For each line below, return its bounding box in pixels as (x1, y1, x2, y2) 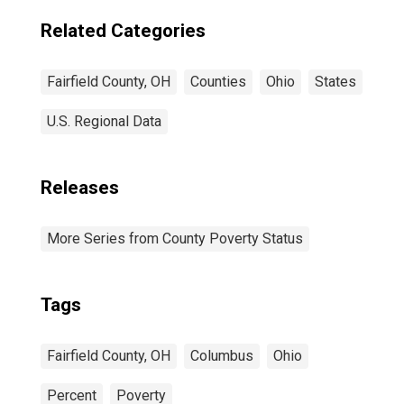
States (315, 73, 356, 90)
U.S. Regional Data (47, 113, 161, 130)
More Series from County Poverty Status (47, 230, 303, 247)
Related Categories (41, 20, 206, 41)
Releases (41, 177, 119, 198)
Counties (190, 73, 246, 90)
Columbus (190, 347, 253, 364)
